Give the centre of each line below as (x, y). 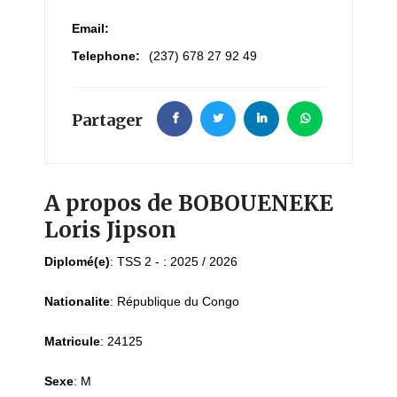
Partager (107, 121)
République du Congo (178, 302)
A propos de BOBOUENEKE (189, 204)
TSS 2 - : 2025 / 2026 (177, 262)
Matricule (72, 342)
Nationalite (77, 302)
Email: (90, 29)
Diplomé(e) (77, 262)
